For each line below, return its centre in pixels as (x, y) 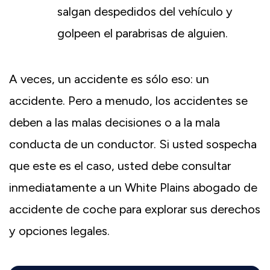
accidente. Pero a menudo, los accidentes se (128, 101)
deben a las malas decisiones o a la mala (115, 123)
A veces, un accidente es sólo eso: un (109, 79)
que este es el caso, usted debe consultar (120, 166)
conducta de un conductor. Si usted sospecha (133, 144)
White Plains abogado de (191, 188)
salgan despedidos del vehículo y (145, 12)
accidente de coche (64, 209)
